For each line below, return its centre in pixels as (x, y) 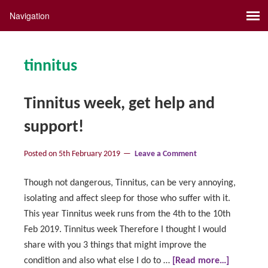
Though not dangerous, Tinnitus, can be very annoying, (130, 183)
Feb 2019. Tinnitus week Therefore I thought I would (125, 230)
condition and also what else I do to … (98, 261)
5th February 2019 (89, 154)
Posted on (41, 154)
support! (54, 127)
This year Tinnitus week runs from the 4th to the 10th (127, 214)
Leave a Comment (166, 154)
